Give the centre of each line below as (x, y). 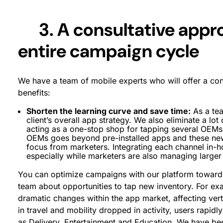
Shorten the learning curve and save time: (109, 111)
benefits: (34, 93)
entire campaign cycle (109, 51)
